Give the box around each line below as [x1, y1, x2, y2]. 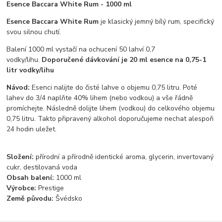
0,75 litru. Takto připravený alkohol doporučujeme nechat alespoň [6, 114, 214, 124]
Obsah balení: [6, 173, 55, 183]
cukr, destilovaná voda [6, 163, 78, 172]
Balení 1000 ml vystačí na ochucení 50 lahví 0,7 [6, 45, 156, 55]
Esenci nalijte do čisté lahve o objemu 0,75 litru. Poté [30, 83, 198, 93]
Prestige [36, 183, 64, 193]
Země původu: [6, 194, 56, 204]
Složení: [6, 152, 34, 162]
